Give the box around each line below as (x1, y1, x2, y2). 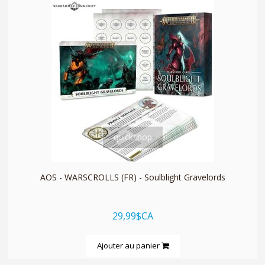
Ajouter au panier (96, 240, 161, 251)
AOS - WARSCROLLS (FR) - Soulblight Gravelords (40, 171, 225, 183)
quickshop (113, 131, 152, 143)
